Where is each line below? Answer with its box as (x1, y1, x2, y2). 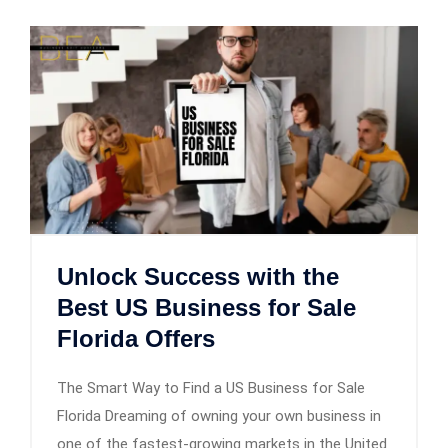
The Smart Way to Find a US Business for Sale (57, 378, 365, 397)
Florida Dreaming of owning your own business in (57, 406, 381, 425)
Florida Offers (57, 324, 215, 352)
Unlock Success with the (57, 262, 339, 290)
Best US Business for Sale (57, 293, 356, 321)
